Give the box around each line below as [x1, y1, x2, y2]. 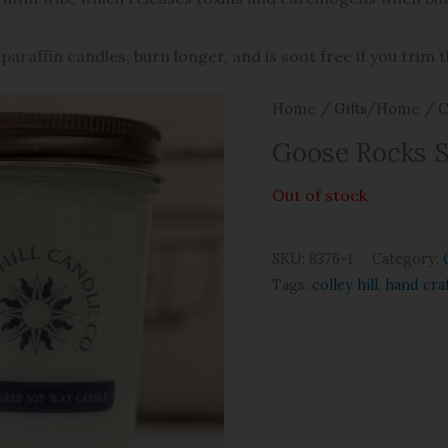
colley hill [312, 275, 378, 294]
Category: [372, 249, 443, 268]
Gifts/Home [334, 99, 420, 118]
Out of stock [272, 184, 367, 205]
